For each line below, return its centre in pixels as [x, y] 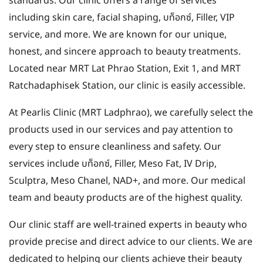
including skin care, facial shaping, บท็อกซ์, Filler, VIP [122, 18]
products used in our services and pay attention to [121, 130]
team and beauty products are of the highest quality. [126, 198]
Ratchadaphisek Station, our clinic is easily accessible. [127, 86]
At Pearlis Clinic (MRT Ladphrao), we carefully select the [131, 113]
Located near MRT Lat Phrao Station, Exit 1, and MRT [125, 69]
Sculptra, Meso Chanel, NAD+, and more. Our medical [127, 181]
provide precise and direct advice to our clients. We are [131, 242]
